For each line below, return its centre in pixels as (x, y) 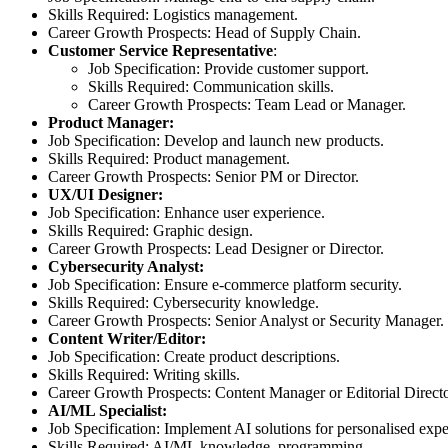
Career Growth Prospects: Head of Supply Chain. (204, 33)
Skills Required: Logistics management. (173, 15)
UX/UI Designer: (105, 195)
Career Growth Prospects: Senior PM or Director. (203, 177)
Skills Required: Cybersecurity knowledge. (183, 303)
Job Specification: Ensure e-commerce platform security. (225, 285)
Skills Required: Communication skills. (211, 87)
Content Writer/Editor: (127, 339)
